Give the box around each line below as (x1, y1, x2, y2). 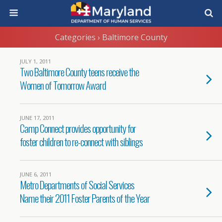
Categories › (55, 32, 100, 43)
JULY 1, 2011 (20, 57, 51, 65)
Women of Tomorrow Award (20, 77, 106, 93)
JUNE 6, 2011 (20, 170, 52, 178)
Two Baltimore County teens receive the (20, 64, 139, 79)
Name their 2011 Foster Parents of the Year (20, 190, 150, 206)
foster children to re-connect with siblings (20, 134, 143, 149)
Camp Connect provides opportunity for (20, 120, 136, 136)
